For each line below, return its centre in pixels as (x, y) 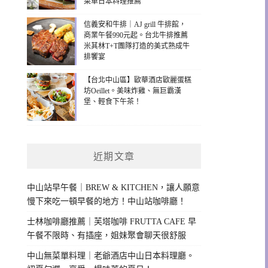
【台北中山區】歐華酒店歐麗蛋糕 (138, 80)
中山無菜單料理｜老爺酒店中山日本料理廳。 (111, 255)
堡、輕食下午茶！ (113, 101)
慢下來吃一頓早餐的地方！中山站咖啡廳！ (107, 201)
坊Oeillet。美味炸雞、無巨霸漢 (133, 91)
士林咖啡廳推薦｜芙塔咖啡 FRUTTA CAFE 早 (112, 221)
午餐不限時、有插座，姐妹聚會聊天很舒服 (107, 235)
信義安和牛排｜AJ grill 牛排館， (135, 24)
